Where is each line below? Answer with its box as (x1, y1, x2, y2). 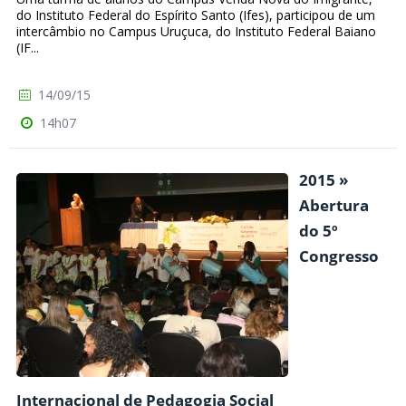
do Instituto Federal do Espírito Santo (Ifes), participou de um (16, 6, 375, 24)
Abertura (299, 195, 369, 217)
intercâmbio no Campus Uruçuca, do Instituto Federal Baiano (16, 23, 376, 41)
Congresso (299, 246, 379, 267)
